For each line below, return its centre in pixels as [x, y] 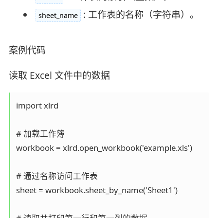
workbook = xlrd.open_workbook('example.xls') [106, 147]
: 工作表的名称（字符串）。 [141, 14]
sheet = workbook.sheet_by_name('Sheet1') [99, 190]
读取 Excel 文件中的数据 [59, 76]
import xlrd [39, 105]
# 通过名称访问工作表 [59, 176]
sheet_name [58, 15]
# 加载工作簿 [42, 133]
